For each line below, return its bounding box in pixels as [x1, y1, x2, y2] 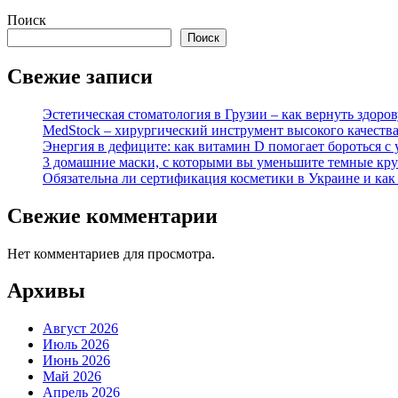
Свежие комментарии [7, 203, 218, 227]
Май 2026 [43, 369, 101, 385]
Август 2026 [43, 321, 118, 337]
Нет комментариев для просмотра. [7, 245, 215, 261]
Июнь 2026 [43, 353, 110, 369]
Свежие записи [7, 64, 153, 88]
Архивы [7, 279, 85, 303]
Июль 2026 [43, 337, 109, 353]
